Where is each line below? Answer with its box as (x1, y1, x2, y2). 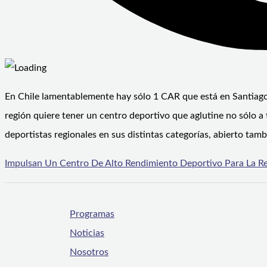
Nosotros (70, 247, 108, 257)
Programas (70, 209, 114, 219)
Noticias (70, 228, 104, 238)
